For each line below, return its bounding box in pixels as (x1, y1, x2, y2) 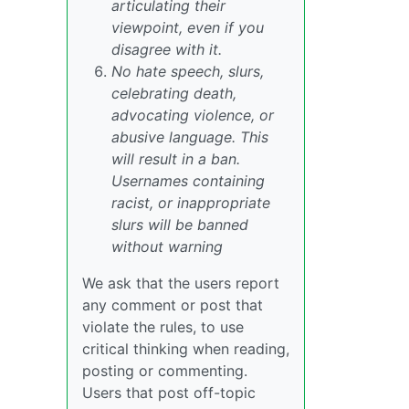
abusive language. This (111, 128, 268, 147)
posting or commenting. (82, 362, 247, 381)
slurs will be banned (111, 215, 248, 235)
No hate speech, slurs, (111, 62, 264, 81)
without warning (111, 237, 223, 257)
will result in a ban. (111, 150, 240, 169)
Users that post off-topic (82, 383, 256, 403)
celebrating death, (111, 84, 236, 103)
